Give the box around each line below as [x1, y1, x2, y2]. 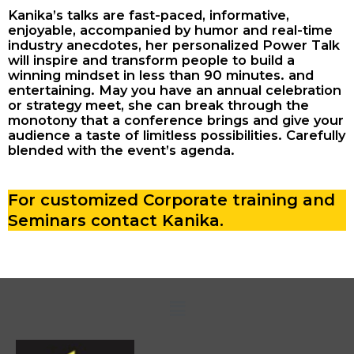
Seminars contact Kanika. [8, 210, 224, 230]
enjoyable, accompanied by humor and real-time [8, 21, 333, 38]
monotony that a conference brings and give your [8, 111, 344, 128]
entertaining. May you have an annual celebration [8, 81, 341, 98]
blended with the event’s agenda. [8, 141, 235, 158]
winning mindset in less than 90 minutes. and [8, 66, 314, 83]
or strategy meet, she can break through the [8, 96, 309, 113]
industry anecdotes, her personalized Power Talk [8, 36, 340, 53]
